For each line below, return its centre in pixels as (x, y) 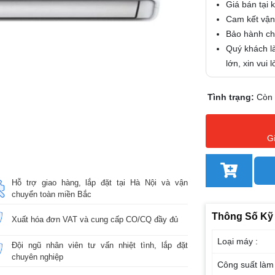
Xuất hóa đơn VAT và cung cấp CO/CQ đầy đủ (95, 220)
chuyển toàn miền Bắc (51, 194)
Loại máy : (238, 241)
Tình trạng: (232, 97)
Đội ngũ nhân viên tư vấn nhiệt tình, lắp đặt (99, 245)
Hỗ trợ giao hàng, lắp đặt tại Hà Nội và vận (99, 182)
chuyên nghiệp (37, 257)
